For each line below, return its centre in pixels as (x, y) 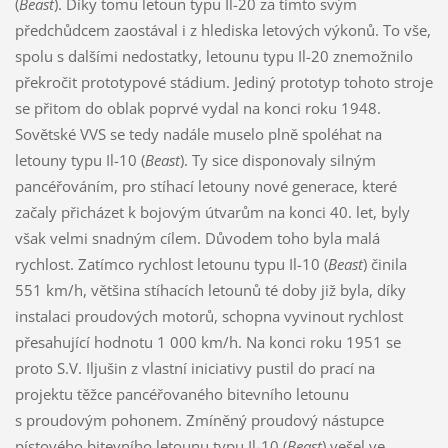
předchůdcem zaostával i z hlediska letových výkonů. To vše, (222, 29)
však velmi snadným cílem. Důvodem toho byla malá (197, 237)
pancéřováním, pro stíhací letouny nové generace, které (205, 185)
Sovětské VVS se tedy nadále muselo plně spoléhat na (198, 133)
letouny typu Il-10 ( (79, 159)
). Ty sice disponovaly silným (277, 159)
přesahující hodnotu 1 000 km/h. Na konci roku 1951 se (207, 341)
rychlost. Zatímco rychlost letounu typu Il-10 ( (171, 263)
